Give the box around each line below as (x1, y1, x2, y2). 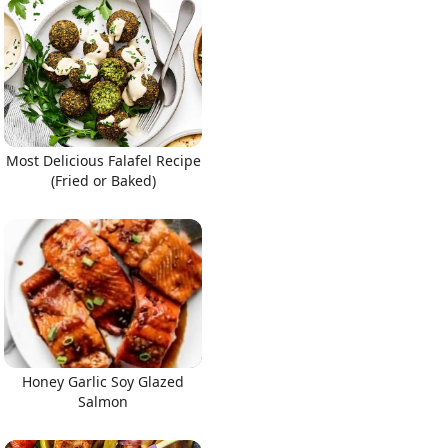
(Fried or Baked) (50, 171, 156, 190)
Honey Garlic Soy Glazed (22, 371, 184, 391)
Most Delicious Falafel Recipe (5, 151, 201, 170)
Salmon (78, 391, 128, 411)
